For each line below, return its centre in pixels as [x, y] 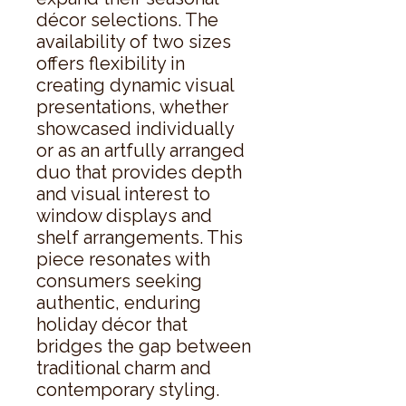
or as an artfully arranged [140, 150]
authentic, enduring [119, 302]
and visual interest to [123, 193]
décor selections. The [127, 19]
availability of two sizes [134, 41]
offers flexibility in [111, 63]
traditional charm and [124, 367]
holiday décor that [112, 324]
